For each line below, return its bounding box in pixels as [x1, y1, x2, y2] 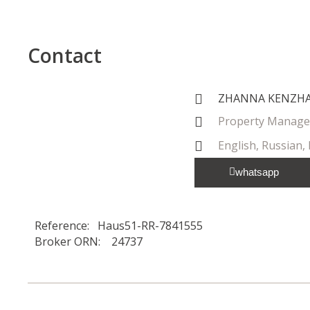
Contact [28, 42, 102, 69]
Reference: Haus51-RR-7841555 [35, 218, 203, 233]
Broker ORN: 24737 [35, 234, 143, 249]
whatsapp [235, 166, 280, 178]
